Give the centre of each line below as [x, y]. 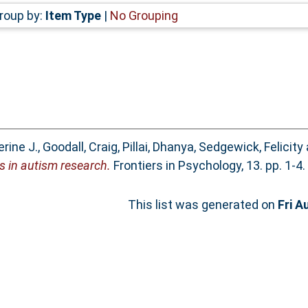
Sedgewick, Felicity [251, 147]
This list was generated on [203, 205]
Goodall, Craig [80, 147]
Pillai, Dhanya [158, 147]
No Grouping [144, 15]
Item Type [73, 15]
